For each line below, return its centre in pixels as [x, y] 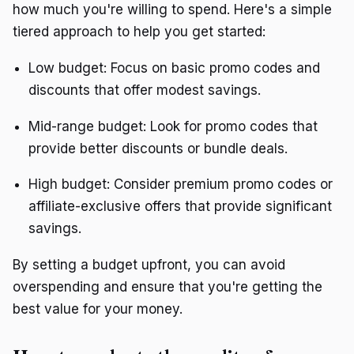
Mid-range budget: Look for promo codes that [173, 126]
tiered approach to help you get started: [139, 32]
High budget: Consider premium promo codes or [181, 185]
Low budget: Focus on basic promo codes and [174, 68]
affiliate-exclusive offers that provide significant [180, 207]
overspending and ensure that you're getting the [168, 286]
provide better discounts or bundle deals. [158, 148]
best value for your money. [98, 309]
